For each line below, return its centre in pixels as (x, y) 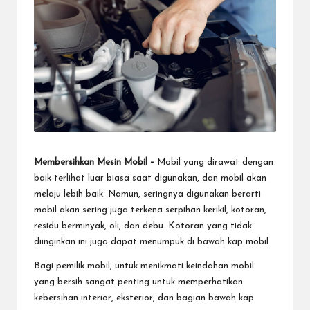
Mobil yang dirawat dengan (214, 162)
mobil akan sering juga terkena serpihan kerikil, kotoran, (150, 210)
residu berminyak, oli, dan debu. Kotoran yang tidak (143, 226)
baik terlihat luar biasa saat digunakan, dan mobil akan (150, 178)
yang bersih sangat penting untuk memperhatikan (138, 282)
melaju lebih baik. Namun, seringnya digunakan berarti (147, 194)
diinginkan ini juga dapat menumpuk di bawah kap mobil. (152, 241)
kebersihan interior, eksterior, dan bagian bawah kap (144, 298)
